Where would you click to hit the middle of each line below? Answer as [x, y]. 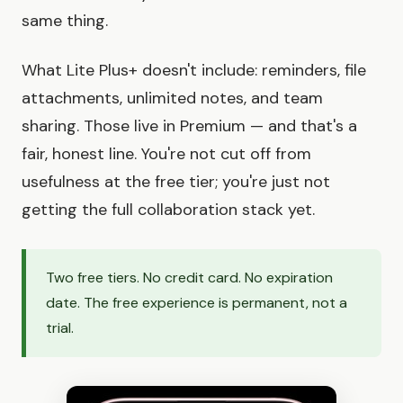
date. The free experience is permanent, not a [197, 303]
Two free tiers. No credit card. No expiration [189, 278]
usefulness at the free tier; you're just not [176, 182]
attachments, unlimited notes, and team [172, 99]
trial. [60, 328]
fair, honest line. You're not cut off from [166, 154]
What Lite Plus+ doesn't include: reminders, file [194, 71]
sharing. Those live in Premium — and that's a [189, 126]
